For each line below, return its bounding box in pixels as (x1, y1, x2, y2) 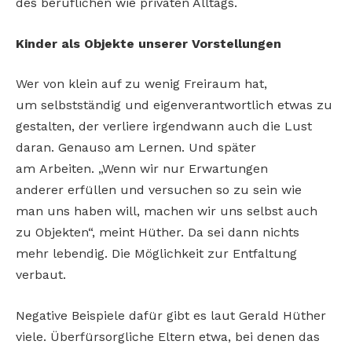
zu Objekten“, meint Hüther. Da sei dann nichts (16, 225, 299, 240)
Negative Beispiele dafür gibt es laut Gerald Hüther (16, 307, 326, 323)
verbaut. (16, 267, 70, 283)
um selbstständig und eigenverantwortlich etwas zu (16, 97, 332, 113)
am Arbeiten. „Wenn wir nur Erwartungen (16, 161, 268, 177)
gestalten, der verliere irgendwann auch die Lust (16, 119, 312, 134)
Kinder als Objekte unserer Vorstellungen (16, 35, 281, 51)
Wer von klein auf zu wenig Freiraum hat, (16, 76, 267, 92)
